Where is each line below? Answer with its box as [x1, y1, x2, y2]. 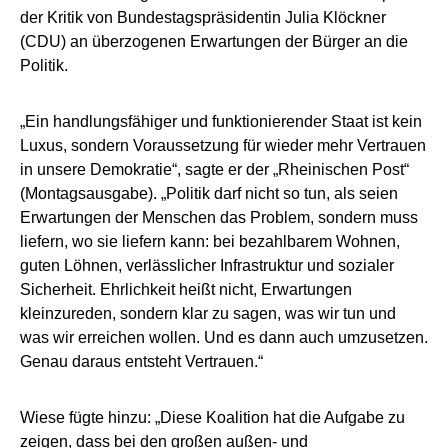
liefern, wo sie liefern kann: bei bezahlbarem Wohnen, [20, 233, 400, 251]
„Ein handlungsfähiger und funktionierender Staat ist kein [20, 113, 422, 131]
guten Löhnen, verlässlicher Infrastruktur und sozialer [20, 257, 394, 275]
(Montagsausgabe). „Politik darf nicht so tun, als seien [20, 185, 398, 203]
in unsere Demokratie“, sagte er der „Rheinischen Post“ [20, 161, 409, 179]
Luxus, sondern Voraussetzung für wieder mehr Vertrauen [20, 137, 426, 155]
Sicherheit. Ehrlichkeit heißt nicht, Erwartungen [20, 281, 352, 299]
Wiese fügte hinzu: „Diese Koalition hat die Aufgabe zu [20, 409, 405, 427]
